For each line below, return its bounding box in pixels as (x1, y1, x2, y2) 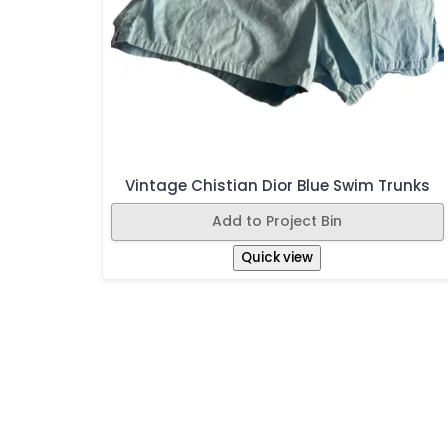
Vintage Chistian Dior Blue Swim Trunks (124, 175, 430, 197)
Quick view (241, 247, 314, 267)
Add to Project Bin (212, 210, 343, 231)
